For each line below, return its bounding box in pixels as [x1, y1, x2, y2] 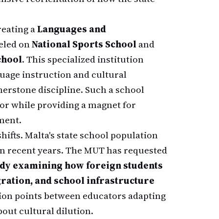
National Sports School [32, 38, 136, 50]
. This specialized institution [22, 53, 144, 66]
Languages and [37, 22, 106, 35]
